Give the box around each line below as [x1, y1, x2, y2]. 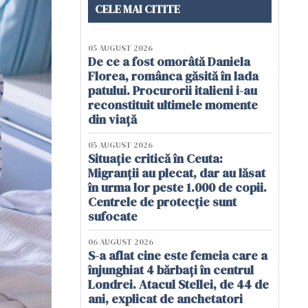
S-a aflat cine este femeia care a [88, 247, 267, 264]
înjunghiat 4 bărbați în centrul [88, 261, 254, 278]
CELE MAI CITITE [95, 1, 180, 16]
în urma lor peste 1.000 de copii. [88, 179, 267, 196]
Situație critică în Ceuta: [88, 150, 223, 167]
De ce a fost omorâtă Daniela [88, 53, 250, 70]
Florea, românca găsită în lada [88, 67, 258, 85]
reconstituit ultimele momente [88, 96, 258, 113]
